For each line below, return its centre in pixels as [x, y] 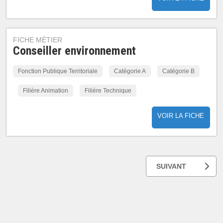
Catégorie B [179, 71]
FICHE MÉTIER [38, 40]
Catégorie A [130, 71]
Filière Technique [108, 91]
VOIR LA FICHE [181, 116]
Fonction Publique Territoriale [58, 71]
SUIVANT [171, 166]
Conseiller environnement [75, 51]
